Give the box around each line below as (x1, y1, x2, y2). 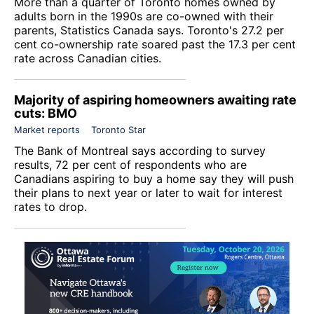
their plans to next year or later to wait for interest (14, 185, 282, 200)
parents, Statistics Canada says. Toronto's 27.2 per (14, 22, 284, 37)
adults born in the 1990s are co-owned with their (14, 8, 273, 23)
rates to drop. (14, 199, 90, 214)
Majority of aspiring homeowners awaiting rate (14, 92, 296, 107)
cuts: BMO (14, 105, 77, 121)
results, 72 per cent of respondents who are (14, 157, 247, 172)
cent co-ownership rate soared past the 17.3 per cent (14, 36, 296, 51)
